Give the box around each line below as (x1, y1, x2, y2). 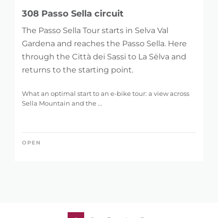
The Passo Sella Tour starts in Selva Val (22, 25, 168, 35)
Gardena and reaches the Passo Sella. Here (22, 38, 187, 48)
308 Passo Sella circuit (22, 8, 124, 19)
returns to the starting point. (22, 65, 133, 74)
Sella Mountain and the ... (22, 99, 102, 107)
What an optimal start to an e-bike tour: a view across (22, 89, 189, 97)
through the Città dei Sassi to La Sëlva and (22, 52, 186, 61)
